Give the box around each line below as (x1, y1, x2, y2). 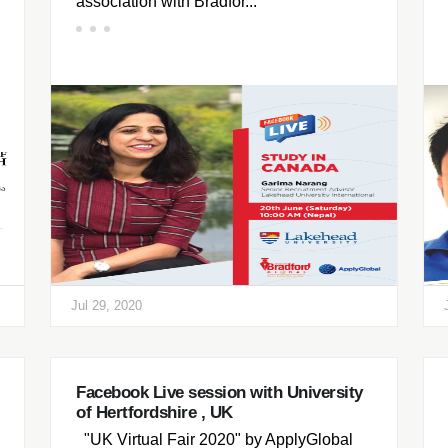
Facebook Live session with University (76, 383, 363, 402)
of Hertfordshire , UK (76, 403, 233, 422)
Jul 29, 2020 (71, 298, 142, 313)
